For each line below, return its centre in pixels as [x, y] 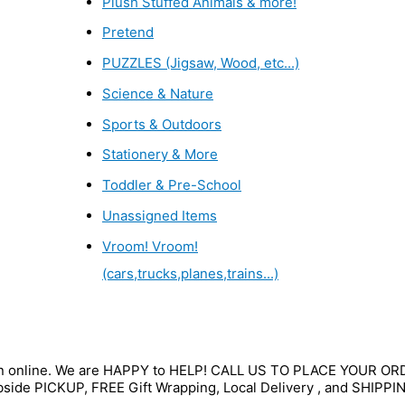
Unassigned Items [160, 215]
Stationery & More [160, 155]
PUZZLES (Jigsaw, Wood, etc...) [201, 63]
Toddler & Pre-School [172, 185]
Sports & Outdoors [162, 124]
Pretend [128, 33]
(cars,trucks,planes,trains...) [190, 273]
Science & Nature [158, 93]
